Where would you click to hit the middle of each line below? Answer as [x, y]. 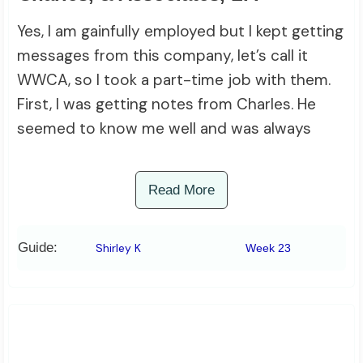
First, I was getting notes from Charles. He [167, 105]
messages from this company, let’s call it [162, 56]
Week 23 [268, 248]
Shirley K [119, 248]
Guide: [38, 248]
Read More [181, 190]
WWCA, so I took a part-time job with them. [174, 80]
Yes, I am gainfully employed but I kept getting [180, 32]
